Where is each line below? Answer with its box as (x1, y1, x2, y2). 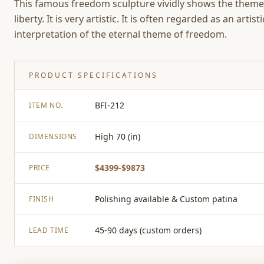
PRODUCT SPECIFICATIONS (29, 70, 158, 80)
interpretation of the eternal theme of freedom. (14, 28, 232, 41)
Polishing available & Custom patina (95, 193, 237, 204)
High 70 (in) (95, 131, 140, 142)
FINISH (29, 194, 54, 204)
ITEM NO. (29, 100, 63, 110)
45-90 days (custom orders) (95, 225, 202, 236)
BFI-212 (95, 100, 124, 111)
